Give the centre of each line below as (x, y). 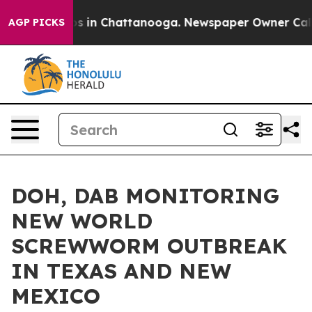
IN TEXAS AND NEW (121, 271)
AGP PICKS (37, 22)
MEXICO (56, 296)
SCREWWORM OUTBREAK (149, 246)
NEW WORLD (82, 221)
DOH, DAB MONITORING (145, 196)
